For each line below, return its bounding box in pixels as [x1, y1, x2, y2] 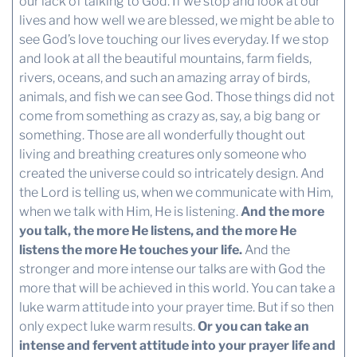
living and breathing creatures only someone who [18, 146, 307, 162]
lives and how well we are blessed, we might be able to [18, 12, 335, 28]
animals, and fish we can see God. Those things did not [18, 88, 335, 104]
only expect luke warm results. [18, 318, 198, 334]
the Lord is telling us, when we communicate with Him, [18, 184, 333, 200]
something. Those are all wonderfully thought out [18, 127, 305, 143]
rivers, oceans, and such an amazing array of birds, [18, 69, 310, 85]
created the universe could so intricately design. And [18, 165, 324, 181]
